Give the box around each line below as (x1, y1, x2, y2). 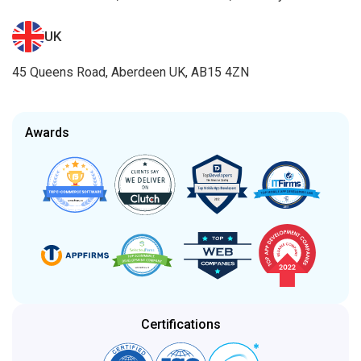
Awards (25, 124, 69, 140)
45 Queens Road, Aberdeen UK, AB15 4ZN (12, 64, 249, 80)
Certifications (140, 316, 221, 332)
